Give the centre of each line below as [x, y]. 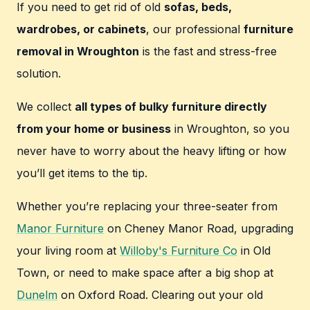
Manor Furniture [60, 229]
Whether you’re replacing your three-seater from [147, 207]
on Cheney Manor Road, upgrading [199, 229]
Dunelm [37, 295]
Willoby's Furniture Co [179, 251]
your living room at [68, 251]
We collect [46, 107]
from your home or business [94, 129]
